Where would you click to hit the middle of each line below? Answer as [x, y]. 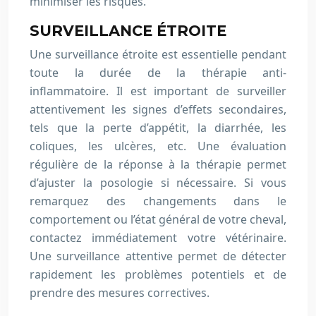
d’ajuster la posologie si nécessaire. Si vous [158, 183]
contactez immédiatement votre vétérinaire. [158, 238]
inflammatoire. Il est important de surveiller [158, 91]
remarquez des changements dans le [158, 201]
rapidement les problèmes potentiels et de [158, 274]
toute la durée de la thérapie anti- [158, 73]
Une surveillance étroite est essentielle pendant [158, 54]
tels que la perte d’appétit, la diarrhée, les [158, 128]
